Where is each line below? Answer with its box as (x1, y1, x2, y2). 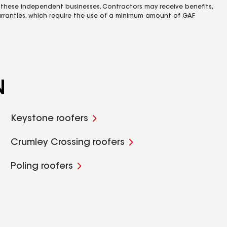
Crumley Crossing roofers (11, 138, 125, 147)
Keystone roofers (11, 115, 89, 124)
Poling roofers (11, 162, 73, 171)
